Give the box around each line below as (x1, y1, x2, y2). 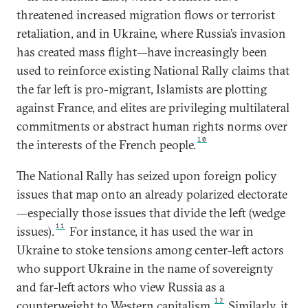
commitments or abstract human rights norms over (16, 118, 287, 134)
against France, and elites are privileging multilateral (16, 100, 289, 115)
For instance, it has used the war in (67, 223, 254, 239)
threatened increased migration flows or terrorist (16, 7, 275, 23)
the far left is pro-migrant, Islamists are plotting (16, 81, 267, 97)
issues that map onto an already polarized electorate (16, 186, 287, 202)
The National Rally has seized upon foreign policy (16, 168, 277, 184)
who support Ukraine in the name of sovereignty (16, 261, 274, 276)
